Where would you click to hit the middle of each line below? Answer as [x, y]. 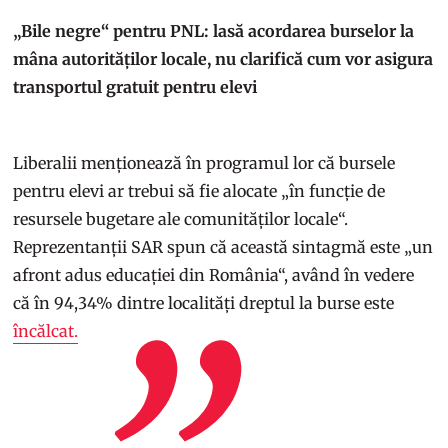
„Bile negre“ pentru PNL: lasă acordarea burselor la [214, 30]
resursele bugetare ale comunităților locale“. [181, 218]
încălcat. [46, 330]
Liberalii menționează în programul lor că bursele [204, 162]
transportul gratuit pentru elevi [135, 86]
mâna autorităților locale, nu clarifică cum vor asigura [223, 58]
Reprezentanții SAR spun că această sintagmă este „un [223, 246]
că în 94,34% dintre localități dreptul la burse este [204, 302]
